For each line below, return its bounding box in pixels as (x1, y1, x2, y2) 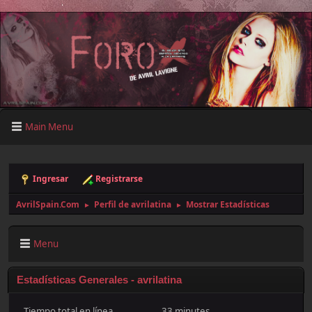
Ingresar (33, 173, 68, 185)
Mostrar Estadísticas (186, 198, 270, 210)
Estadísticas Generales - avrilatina (17, 274, 182, 286)
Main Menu (25, 120, 73, 133)
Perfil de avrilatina (94, 198, 171, 210)
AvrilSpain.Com (16, 198, 79, 210)
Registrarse (95, 173, 143, 185)
